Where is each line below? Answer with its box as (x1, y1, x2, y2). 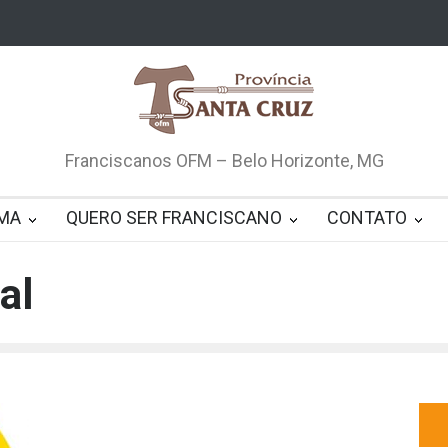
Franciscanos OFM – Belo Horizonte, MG (64, 150, 384, 171)
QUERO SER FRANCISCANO (66, 207, 282, 228)
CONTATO (327, 207, 407, 228)
